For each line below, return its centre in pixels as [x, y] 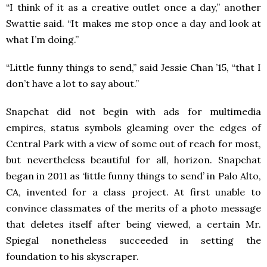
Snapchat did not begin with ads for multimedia [133, 111]
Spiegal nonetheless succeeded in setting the [133, 240]
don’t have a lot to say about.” [72, 83]
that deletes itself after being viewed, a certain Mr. [133, 224]
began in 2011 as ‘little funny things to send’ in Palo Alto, [133, 176]
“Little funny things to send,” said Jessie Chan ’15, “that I [133, 67]
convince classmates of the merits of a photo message [133, 208]
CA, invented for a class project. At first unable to [133, 192]
